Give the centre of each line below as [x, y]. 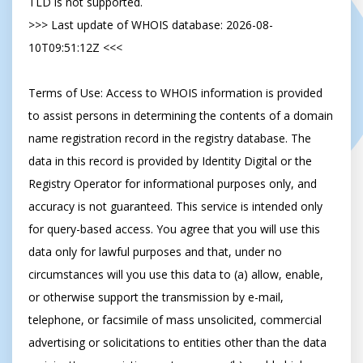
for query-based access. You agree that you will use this [174, 229]
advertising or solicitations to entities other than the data [177, 342]
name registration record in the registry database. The [170, 138]
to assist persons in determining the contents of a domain [181, 115]
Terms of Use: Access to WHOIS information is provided [175, 93]
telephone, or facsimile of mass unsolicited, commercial [175, 320]
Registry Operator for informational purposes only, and [173, 184]
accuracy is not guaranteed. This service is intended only [175, 206]
